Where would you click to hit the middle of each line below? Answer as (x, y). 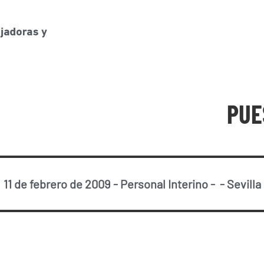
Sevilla (244, 184)
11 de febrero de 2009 (57, 184)
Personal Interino (164, 184)
